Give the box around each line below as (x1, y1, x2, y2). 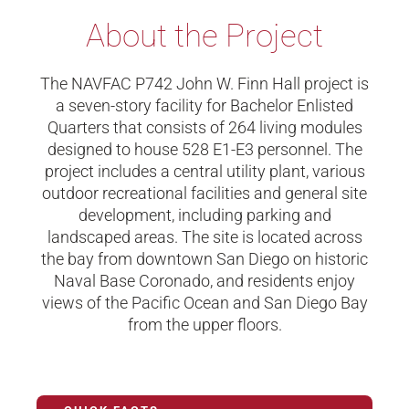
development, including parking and (78, 205, 331, 225)
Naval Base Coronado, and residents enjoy (54, 271, 355, 290)
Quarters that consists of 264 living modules (47, 118, 362, 137)
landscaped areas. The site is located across (47, 227, 362, 246)
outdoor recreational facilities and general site (42, 184, 367, 203)
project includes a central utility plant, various (44, 162, 365, 181)
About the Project (86, 17, 323, 55)
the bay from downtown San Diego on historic (41, 249, 368, 268)
